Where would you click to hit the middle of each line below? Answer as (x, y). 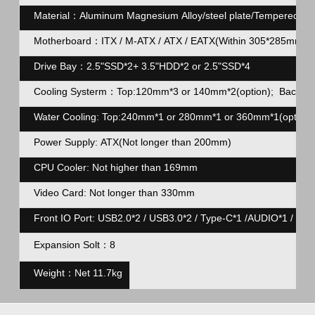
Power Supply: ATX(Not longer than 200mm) (132, 142)
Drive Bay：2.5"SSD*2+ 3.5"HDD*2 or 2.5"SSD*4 (142, 66)
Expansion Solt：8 (74, 245)
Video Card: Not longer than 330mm (114, 193)
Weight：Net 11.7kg (78, 273)
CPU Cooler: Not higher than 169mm (115, 167)
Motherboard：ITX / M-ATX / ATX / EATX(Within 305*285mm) (170, 41)
